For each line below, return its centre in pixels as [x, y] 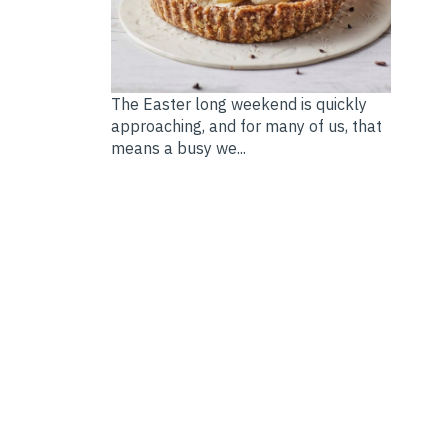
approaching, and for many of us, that [246, 126]
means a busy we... [178, 148]
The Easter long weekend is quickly [238, 104]
